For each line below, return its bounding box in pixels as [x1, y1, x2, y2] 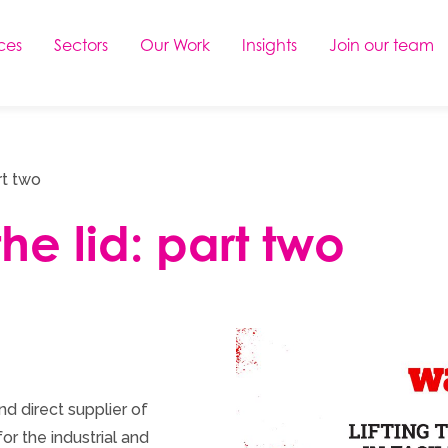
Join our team [329, 35, 434, 55]
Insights [242, 35, 297, 55]
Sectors [54, 35, 108, 55]
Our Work [140, 35, 210, 55]
